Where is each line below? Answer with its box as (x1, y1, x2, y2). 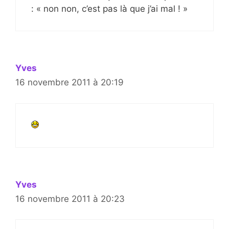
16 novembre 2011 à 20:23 (15, 193, 125, 204)
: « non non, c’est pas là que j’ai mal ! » (31, 4, 188, 14)
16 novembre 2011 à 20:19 (15, 77, 124, 88)
